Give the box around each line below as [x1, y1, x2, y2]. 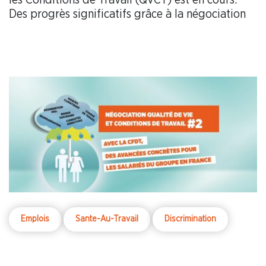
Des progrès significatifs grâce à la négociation [9, 8, 246, 20]
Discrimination [164, 215, 216, 224]
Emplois [21, 215, 49, 224]
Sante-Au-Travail [75, 215, 138, 224]
